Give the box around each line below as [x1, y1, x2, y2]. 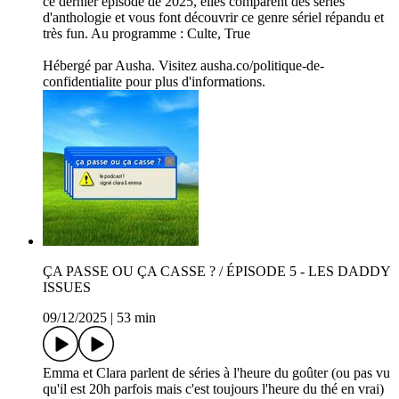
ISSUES [43, 280, 91, 296]
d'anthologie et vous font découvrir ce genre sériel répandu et [43, 10, 384, 26]
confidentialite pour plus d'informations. [43, 74, 265, 90]
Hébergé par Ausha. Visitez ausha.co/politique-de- [43, 58, 324, 74]
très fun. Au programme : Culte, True [43, 26, 250, 42]
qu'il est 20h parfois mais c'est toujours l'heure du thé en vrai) [43, 381, 384, 397]
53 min [117, 310, 156, 326]
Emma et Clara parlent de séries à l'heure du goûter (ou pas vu [43, 365, 390, 381]
